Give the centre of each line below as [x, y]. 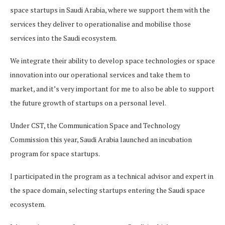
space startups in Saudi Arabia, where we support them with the [110, 10]
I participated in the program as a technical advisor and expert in [112, 176]
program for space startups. [55, 154]
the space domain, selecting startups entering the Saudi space [107, 190]
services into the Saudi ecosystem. [64, 38]
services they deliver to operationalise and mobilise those [100, 24]
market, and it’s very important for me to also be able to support [112, 89]
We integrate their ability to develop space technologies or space [113, 61]
